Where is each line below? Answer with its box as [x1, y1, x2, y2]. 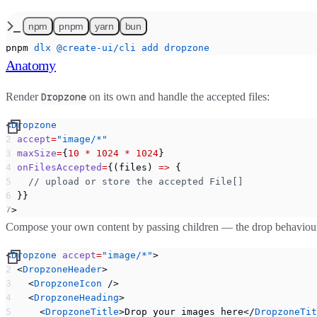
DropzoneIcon [34, 277, 102, 289]
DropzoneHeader [23, 263, 102, 275]
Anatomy [6, 57, 56, 73]
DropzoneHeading [34, 292, 119, 303]
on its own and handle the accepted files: [86, 90, 270, 103]
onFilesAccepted [6, 161, 102, 173]
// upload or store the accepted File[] [6, 175, 243, 187]
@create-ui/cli [51, 42, 136, 53]
